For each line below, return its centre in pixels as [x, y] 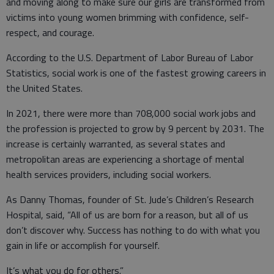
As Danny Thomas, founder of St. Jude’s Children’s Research [130, 200]
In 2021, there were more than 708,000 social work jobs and [131, 113]
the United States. [44, 88]
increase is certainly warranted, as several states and [116, 144]
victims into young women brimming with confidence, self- [128, 17]
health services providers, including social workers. [109, 175]
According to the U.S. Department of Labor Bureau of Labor [130, 58]
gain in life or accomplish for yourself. [83, 246]
